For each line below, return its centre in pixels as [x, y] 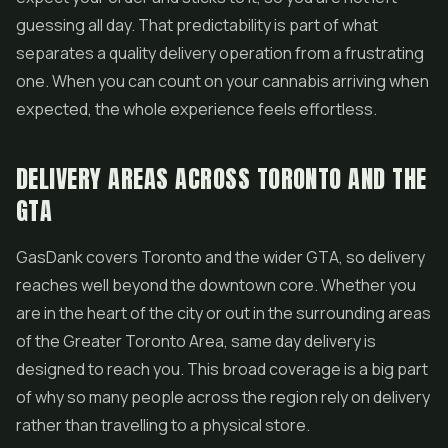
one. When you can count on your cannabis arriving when [222, 81]
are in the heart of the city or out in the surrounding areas [223, 313]
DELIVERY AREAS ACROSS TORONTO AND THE [221, 179]
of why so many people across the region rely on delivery [223, 397]
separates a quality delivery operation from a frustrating [220, 53]
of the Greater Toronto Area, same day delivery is [196, 341]
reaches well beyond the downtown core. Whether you [216, 285]
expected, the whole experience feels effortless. [196, 109]
